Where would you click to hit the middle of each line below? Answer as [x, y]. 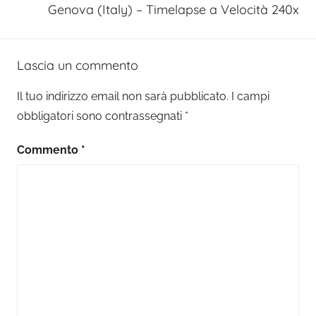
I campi [250, 96]
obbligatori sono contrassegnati [101, 116]
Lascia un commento [78, 65]
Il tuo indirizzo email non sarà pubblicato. [123, 96]
